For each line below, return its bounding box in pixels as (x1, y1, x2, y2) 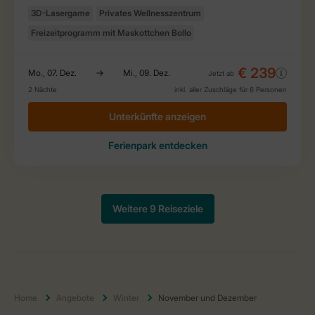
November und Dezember (158, 292, 257, 303)
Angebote (56, 292, 94, 303)
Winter (113, 292, 139, 303)
